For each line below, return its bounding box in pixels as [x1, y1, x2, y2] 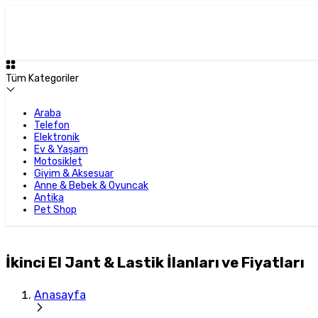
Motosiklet [34, 155, 82, 168]
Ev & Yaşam [34, 143, 88, 155]
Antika [34, 192, 64, 204]
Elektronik [34, 131, 79, 143]
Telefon [34, 119, 70, 131]
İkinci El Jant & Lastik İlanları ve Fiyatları [6, 254, 305, 271]
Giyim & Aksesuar [34, 168, 114, 180]
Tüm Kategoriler [6, 72, 79, 84]
